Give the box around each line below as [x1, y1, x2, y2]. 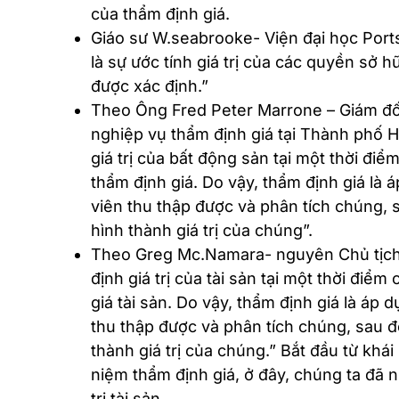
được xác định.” [91, 77, 208, 96]
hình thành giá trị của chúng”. [91, 221, 322, 240]
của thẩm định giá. [91, 4, 230, 24]
